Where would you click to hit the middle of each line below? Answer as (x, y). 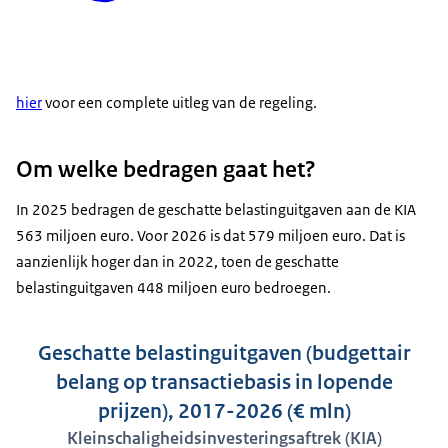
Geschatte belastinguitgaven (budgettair (224, 353)
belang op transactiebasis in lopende (224, 382)
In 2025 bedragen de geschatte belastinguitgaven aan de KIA (216, 209)
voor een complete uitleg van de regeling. (179, 102)
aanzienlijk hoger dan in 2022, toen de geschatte (177, 261)
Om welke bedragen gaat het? (166, 168)
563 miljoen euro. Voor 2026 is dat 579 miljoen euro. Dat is (210, 235)
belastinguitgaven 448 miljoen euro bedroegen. (173, 287)
